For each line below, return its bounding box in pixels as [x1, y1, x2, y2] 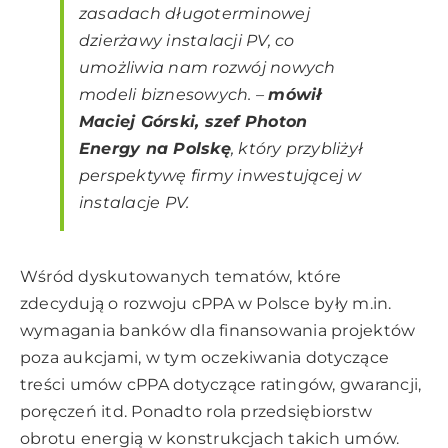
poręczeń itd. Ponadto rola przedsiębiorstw [20, 402, 373, 422]
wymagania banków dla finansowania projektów [20, 321, 416, 341]
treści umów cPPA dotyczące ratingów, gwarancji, [20, 375, 422, 395]
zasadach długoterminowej [79, 4, 310, 24]
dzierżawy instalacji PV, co [79, 31, 295, 51]
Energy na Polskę [79, 139, 231, 159]
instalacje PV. [79, 193, 190, 213]
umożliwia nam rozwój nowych [79, 58, 336, 78]
